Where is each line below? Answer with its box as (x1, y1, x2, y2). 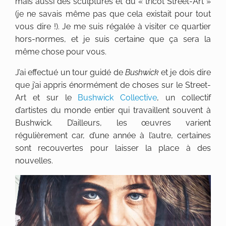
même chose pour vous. (15, 47, 106, 57)
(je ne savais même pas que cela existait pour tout (15, 9, 211, 19)
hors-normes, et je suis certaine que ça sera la (15, 34, 211, 44)
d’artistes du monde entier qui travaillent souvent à (15, 105, 211, 116)
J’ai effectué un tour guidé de (15, 68, 125, 78)
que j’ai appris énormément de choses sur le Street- (15, 80, 211, 90)
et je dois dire (158, 68, 211, 78)
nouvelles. (15, 156, 53, 166)
